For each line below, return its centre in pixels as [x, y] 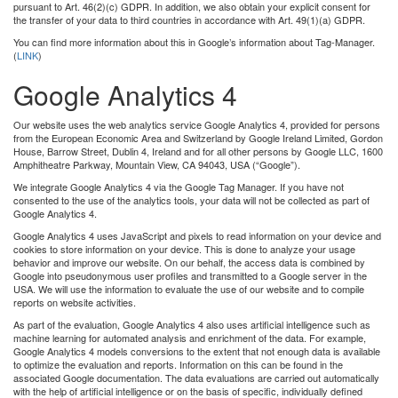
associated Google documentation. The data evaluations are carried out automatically [196, 377]
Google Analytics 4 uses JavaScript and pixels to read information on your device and [197, 235]
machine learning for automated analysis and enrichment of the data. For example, [190, 337]
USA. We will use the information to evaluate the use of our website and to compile [189, 288]
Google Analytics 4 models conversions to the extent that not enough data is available [197, 350]
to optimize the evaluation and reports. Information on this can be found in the [178, 364]
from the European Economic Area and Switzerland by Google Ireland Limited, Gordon [198, 137]
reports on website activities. [75, 302]
